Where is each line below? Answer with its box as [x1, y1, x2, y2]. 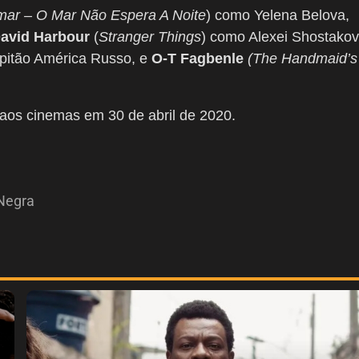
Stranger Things [99, 29, 201, 46]
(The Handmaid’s [248, 50, 357, 67]
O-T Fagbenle [151, 50, 244, 67]
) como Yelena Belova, [206, 7, 349, 24]
